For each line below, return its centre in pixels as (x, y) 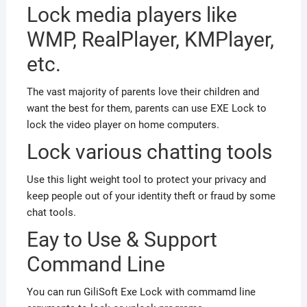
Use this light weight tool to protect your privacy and (146, 180)
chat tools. (51, 213)
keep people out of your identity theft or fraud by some (151, 196)
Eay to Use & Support (122, 240)
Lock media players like (132, 15)
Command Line (96, 265)
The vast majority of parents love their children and (143, 92)
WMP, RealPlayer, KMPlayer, (150, 40)
